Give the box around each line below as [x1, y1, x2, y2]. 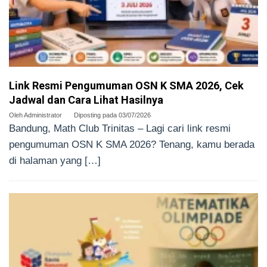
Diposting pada [74, 111, 119, 119]
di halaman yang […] [9, 155, 101, 167]
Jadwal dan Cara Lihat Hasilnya [9, 94, 163, 107]
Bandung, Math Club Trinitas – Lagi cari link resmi [9, 123, 231, 135]
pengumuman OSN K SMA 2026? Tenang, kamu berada [9, 139, 254, 151]
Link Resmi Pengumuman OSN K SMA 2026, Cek [9, 79, 244, 92]
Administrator [24, 111, 62, 119]
